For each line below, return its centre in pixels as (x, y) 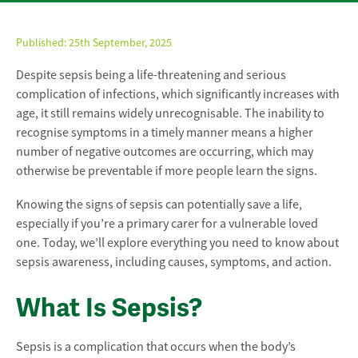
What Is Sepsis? (109, 308)
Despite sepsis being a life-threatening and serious (151, 75)
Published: (42, 42)
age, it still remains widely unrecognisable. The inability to (170, 113)
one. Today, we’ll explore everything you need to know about (177, 243)
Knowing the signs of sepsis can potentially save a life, (159, 205)
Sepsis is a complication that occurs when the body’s (156, 347)
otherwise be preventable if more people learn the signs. (167, 171)
